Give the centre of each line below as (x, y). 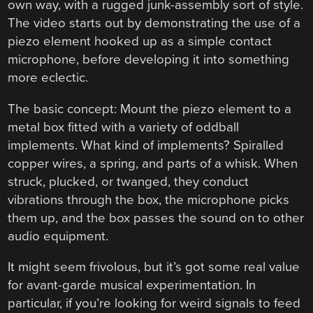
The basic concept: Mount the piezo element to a (150, 109)
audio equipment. (58, 236)
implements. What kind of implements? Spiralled (146, 145)
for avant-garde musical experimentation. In (132, 285)
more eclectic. (48, 78)
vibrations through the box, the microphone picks (149, 199)
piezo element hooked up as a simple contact (140, 42)
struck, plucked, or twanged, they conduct (129, 181)
